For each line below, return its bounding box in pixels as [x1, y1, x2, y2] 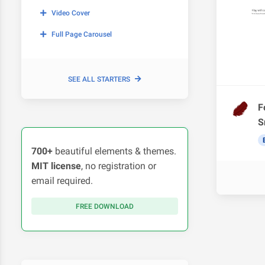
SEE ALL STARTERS [68, 75, 130, 83]
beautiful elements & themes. [53, 146, 176, 157]
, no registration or [81, 160, 156, 172]
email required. [31, 175, 93, 186]
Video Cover [51, 9, 90, 17]
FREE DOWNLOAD [76, 202, 134, 211]
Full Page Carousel [51, 30, 112, 38]
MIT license [31, 160, 81, 172]
